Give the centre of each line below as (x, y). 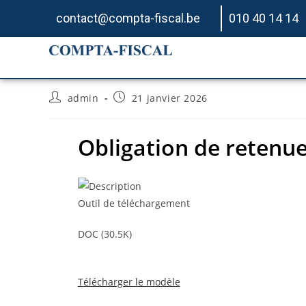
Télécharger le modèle (129, 281)
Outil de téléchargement (134, 203)
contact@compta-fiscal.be (128, 18)
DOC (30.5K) (105, 234)
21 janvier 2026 (169, 98)
